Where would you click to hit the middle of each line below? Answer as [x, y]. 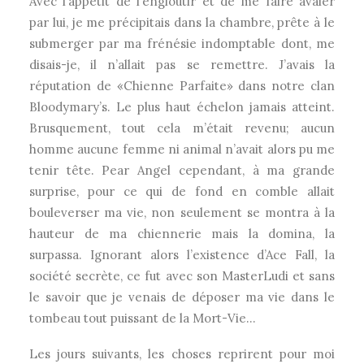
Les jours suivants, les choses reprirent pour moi [182, 354]
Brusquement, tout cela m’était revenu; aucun [182, 128]
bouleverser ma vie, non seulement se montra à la [182, 212]
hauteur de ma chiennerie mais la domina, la [182, 234]
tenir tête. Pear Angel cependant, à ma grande [182, 170]
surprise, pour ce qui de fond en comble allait [182, 191]
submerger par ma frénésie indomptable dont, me [182, 43]
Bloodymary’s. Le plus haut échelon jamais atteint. [182, 107]
